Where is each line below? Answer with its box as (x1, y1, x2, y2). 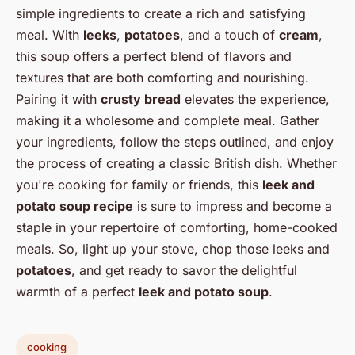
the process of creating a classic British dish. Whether (16, 155, 337, 172)
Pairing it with (16, 91, 101, 108)
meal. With (16, 27, 83, 44)
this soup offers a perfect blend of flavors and (16, 48, 292, 65)
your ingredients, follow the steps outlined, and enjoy (16, 134, 334, 151)
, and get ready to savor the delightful (71, 262, 297, 279)
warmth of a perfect (16, 284, 139, 300)
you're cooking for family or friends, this (16, 177, 262, 193)
